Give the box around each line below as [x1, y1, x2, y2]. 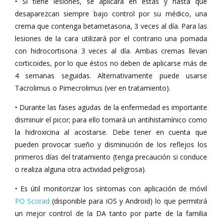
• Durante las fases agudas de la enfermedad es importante [15, 103, 207, 112]
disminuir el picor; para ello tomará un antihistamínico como [15, 115, 207, 124]
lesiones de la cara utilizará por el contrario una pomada [15, 34, 207, 43]
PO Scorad [15, 196, 50, 206]
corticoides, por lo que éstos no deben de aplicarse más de [15, 58, 207, 68]
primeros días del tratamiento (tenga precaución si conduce [15, 152, 207, 162]
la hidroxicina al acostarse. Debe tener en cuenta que [15, 127, 207, 137]
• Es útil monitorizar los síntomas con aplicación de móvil [15, 184, 207, 193]
